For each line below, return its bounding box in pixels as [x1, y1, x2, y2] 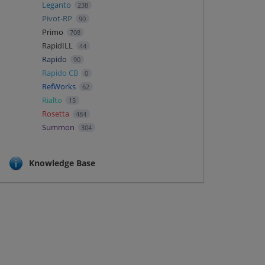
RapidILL [41, 40, 75, 51]
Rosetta [41, 108, 71, 119]
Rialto [41, 94, 64, 105]
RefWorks [41, 80, 77, 92]
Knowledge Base [28, 157, 95, 169]
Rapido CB [41, 67, 80, 78]
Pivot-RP [41, 12, 74, 24]
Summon [41, 121, 76, 132]
